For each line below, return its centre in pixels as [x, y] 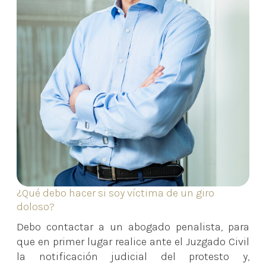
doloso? [36, 207]
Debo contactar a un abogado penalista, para [133, 227]
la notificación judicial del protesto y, [133, 257]
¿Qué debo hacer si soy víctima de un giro [116, 193]
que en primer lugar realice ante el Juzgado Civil [133, 242]
